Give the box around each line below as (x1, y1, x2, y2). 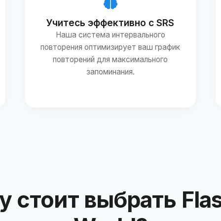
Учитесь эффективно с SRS (46, 16, 175, 29)
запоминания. (86, 67, 135, 76)
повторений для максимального (53, 54, 168, 64)
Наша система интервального (55, 30, 165, 39)
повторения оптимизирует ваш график (40, 42, 181, 52)
